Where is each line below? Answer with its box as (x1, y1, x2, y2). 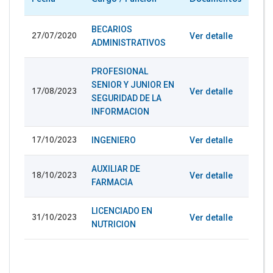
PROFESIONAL (91, 66, 148, 76)
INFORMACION (91, 106, 149, 116)
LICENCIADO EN (91, 205, 152, 216)
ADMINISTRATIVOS (91, 37, 166, 48)
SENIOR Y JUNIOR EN (91, 79, 174, 90)
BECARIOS (91, 24, 132, 34)
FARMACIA (91, 177, 133, 187)
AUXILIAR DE (91, 163, 140, 174)
